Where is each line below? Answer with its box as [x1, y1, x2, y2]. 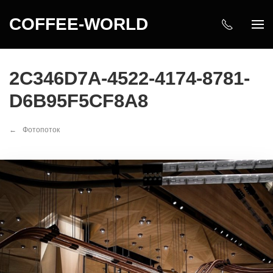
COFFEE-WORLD [9, 15, 148, 34]
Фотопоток [23, 126, 60, 134]
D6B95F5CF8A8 [9, 90, 148, 112]
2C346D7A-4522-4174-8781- [9, 68, 250, 89]
